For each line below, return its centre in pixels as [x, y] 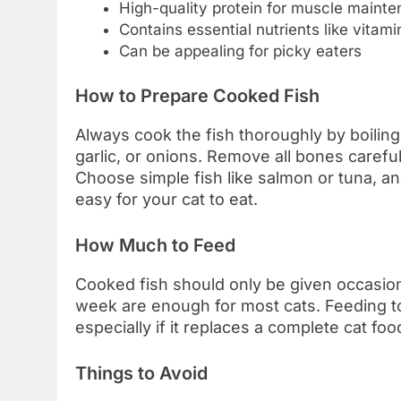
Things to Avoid [141, 373]
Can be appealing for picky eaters [240, 51]
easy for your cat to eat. [166, 199]
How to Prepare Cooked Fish [197, 95]
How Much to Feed [155, 245]
